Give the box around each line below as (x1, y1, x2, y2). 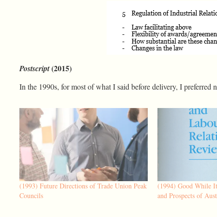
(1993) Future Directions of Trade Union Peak (19, 181, 147, 191)
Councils (19, 191, 43, 201)
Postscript (19, 62, 49, 74)
